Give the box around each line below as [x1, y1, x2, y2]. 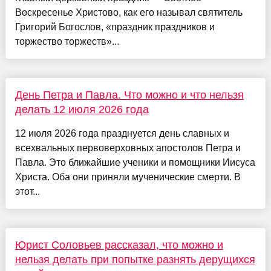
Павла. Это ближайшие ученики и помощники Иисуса [15, 157, 255, 168]
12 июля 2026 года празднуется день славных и [15, 128, 229, 139]
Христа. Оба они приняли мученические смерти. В [15, 172, 241, 183]
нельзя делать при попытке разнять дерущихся [15, 253, 255, 266]
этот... [15, 186, 40, 197]
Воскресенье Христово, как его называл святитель [15, 7, 243, 18]
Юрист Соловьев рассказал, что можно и [15, 239, 223, 252]
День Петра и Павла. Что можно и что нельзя [15, 89, 244, 102]
